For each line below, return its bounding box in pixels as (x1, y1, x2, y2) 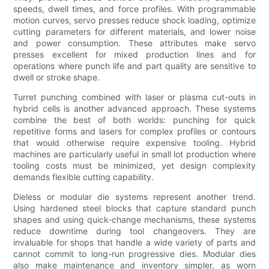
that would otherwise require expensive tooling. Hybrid (13, 138, 256, 148)
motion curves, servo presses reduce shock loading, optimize (13, 15, 256, 26)
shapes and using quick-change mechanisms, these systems (13, 214, 256, 225)
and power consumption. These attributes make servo (13, 38, 256, 49)
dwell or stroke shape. (13, 72, 100, 83)
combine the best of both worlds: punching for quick (13, 115, 256, 125)
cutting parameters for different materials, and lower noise (13, 26, 256, 37)
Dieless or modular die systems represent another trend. (13, 192, 256, 202)
